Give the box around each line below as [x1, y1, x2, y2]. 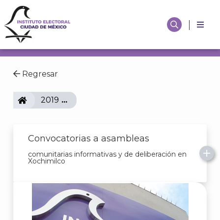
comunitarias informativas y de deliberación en [28, 150, 187, 159]
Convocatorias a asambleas [28, 133, 149, 144]
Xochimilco [28, 157, 65, 165]
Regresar [20, 69, 58, 79]
